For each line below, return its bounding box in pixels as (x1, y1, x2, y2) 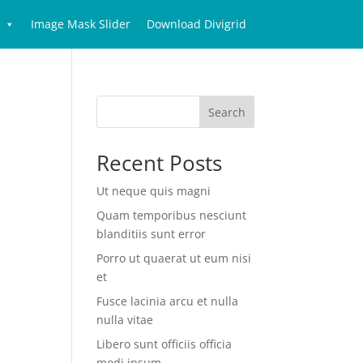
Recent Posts (96, 148, 223, 177)
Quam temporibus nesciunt (96, 207, 247, 223)
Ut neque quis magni (96, 183, 211, 199)
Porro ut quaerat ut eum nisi (96, 250, 252, 266)
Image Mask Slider (30, 16, 130, 32)
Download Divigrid (146, 16, 246, 32)
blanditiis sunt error (96, 226, 207, 241)
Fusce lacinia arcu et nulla (96, 293, 239, 309)
